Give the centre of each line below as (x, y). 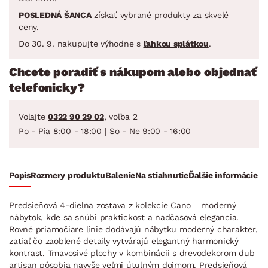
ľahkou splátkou (176, 43)
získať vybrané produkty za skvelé (160, 15)
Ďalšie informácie (223, 175)
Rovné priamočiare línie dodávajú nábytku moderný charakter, (133, 229)
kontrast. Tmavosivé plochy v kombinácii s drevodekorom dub (132, 253)
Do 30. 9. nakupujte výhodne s (81, 43)
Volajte (33, 116)
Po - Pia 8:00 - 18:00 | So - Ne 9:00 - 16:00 (105, 131)
